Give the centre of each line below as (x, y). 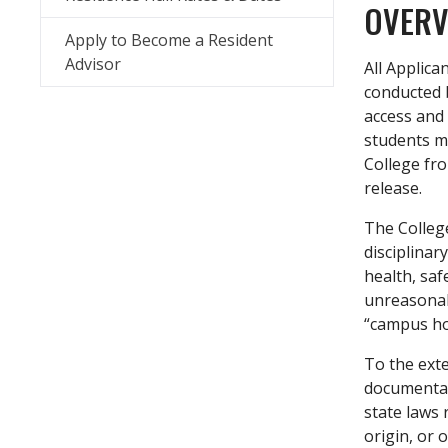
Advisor (93, 64)
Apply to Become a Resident (169, 40)
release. (392, 188)
